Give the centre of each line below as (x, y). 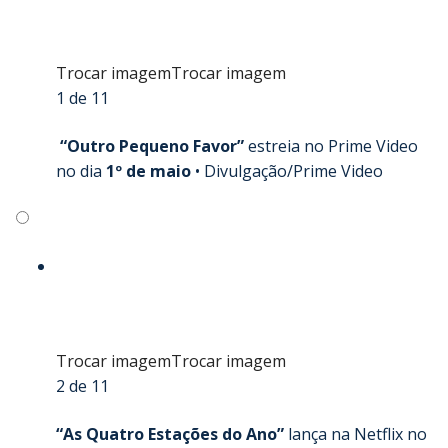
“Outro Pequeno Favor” (152, 145)
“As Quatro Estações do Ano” (172, 433)
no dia (79, 170)
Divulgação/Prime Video (293, 170)
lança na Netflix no (357, 433)
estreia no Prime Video (333, 145)
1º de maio (146, 170)
